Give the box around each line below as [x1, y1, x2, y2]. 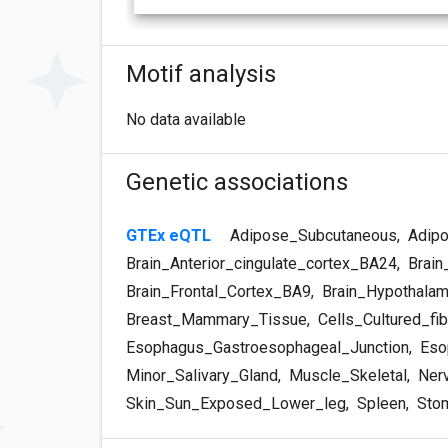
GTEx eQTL [126, 225, 215, 245]
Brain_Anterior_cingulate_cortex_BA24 [126, 253, 397, 273]
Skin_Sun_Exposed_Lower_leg [126, 393, 346, 413]
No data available [126, 109, 246, 129]
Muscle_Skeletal [285, 365, 407, 385]
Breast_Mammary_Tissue [126, 309, 307, 329]
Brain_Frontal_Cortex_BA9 [126, 281, 311, 301]
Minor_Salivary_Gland [126, 365, 278, 385]
